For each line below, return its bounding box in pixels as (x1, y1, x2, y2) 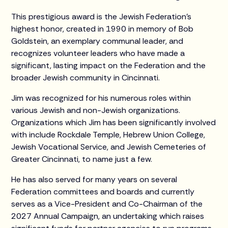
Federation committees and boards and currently (11, 186, 195, 197)
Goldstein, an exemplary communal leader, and (11, 35, 184, 46)
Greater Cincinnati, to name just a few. (11, 153, 153, 164)
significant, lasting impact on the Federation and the (11, 60, 206, 71)
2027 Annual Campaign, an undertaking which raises (11, 210, 205, 221)
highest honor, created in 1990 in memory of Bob (11, 23, 194, 34)
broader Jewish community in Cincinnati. (11, 72, 160, 83)
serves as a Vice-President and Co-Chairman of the (11, 198, 203, 209)
